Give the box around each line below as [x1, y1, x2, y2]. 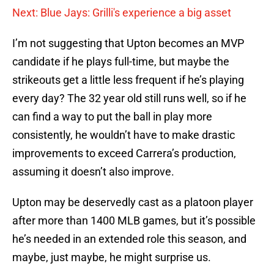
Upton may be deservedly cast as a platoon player [12, 196, 253, 209]
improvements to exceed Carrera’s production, [12, 147, 236, 160]
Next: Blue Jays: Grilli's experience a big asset [12, 6, 231, 20]
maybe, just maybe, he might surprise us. [12, 251, 211, 264]
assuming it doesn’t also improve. [12, 165, 174, 179]
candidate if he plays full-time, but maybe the [12, 55, 229, 68]
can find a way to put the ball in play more [12, 110, 212, 124]
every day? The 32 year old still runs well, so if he [12, 92, 246, 105]
